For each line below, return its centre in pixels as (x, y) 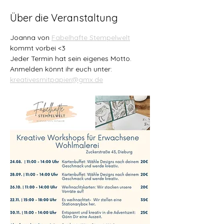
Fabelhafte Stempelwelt (91, 38)
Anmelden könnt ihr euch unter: (61, 69)
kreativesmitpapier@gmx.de (56, 80)
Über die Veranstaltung (64, 18)
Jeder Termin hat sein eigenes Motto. (71, 59)
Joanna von (31, 38)
